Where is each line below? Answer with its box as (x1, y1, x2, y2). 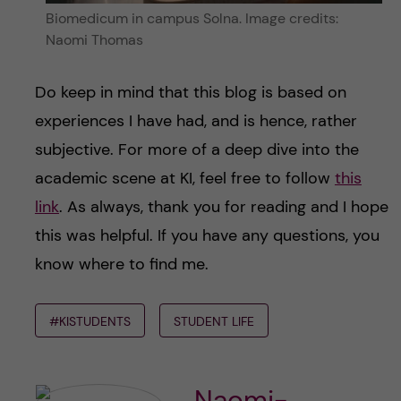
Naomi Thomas (45, 30, 143, 50)
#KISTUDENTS (48, 313, 131, 330)
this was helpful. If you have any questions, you (34, 225, 380, 247)
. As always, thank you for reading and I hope (58, 196, 388, 218)
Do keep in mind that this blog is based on (34, 81, 346, 104)
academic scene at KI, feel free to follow (34, 167, 335, 190)
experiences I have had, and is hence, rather (34, 110, 357, 132)
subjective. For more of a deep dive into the (34, 139, 359, 161)
